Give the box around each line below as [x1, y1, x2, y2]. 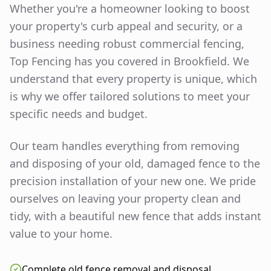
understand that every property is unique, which [10, 71, 257, 87]
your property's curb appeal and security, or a [10, 19, 243, 34]
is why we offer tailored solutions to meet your [10, 89, 250, 104]
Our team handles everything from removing [10, 139, 240, 154]
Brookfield [174, 54, 227, 69]
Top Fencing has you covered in [10, 54, 174, 69]
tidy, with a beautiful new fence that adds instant [10, 209, 261, 224]
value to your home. [10, 226, 113, 241]
